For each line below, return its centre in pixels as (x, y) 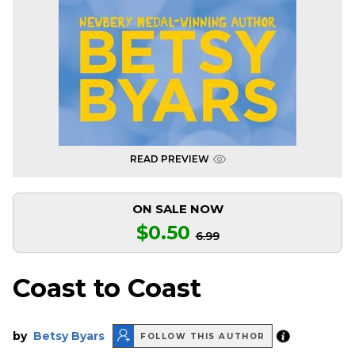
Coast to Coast (107, 288)
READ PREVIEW (169, 159)
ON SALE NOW (177, 209)
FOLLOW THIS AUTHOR (203, 336)
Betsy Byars (69, 336)
